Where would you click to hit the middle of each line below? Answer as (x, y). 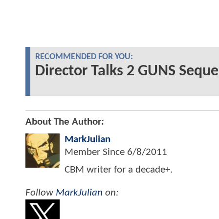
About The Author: (65, 122)
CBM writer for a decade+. (119, 170)
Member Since (96, 152)
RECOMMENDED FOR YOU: (84, 57)
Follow (41, 193)
